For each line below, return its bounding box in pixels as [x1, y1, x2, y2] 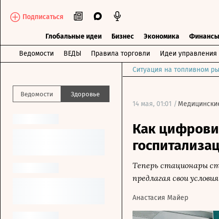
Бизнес [111, 32, 134, 41]
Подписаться [22, 12, 64, 21]
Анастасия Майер [132, 194, 188, 202]
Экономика [143, 32, 179, 41]
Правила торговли [91, 49, 150, 58]
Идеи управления [160, 49, 217, 58]
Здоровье [71, 90, 100, 98]
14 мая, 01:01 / [132, 100, 177, 108]
